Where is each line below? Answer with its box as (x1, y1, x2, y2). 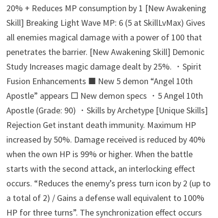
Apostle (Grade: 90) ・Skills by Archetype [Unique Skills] (6, 105, 208, 116)
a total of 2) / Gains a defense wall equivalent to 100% (6, 192, 205, 204)
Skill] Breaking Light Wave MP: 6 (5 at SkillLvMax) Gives (6, 17, 206, 29)
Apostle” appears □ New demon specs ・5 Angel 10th (6, 90, 203, 102)
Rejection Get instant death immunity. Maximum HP (6, 119, 197, 131)
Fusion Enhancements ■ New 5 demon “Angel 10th (6, 75, 193, 87)
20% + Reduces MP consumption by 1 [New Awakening (6, 2, 207, 14)
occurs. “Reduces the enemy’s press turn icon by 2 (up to (6, 178, 211, 189)
